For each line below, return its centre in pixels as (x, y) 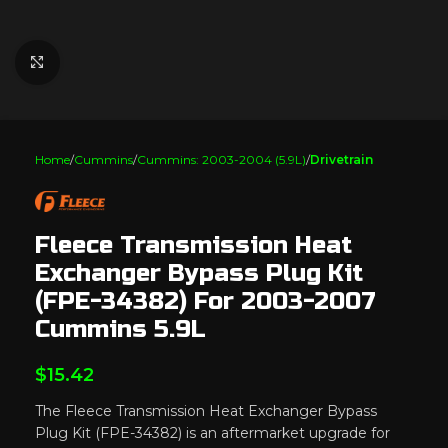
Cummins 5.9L (120, 329)
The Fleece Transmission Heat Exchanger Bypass (206, 410)
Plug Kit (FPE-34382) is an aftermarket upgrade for (212, 432)
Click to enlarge (113, 62)
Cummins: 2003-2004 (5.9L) (221, 159)
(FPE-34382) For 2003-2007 (205, 301)
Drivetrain (341, 159)
